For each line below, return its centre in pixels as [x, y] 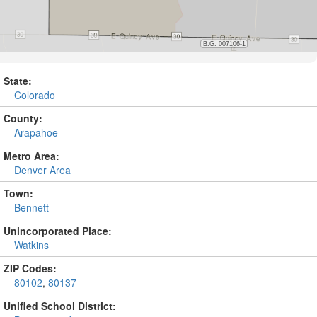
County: [23, 118]
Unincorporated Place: [58, 231]
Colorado [35, 95]
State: [18, 81]
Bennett [31, 207]
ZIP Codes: [30, 268]
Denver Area [42, 170]
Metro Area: [31, 156]
